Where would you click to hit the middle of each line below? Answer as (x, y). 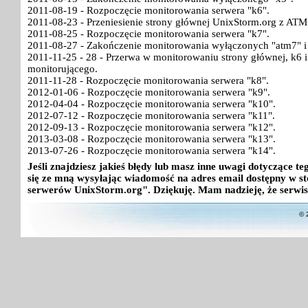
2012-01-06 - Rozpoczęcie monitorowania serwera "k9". (149, 92)
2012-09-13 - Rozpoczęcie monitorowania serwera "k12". (152, 127)
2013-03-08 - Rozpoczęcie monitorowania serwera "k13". (152, 139)
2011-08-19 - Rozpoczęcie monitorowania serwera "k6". (148, 10)
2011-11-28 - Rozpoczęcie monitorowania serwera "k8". (148, 80)
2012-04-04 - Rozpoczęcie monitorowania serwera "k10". (152, 104)
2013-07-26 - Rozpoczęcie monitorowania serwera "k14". (152, 151)
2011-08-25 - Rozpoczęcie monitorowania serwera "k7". (148, 34)
